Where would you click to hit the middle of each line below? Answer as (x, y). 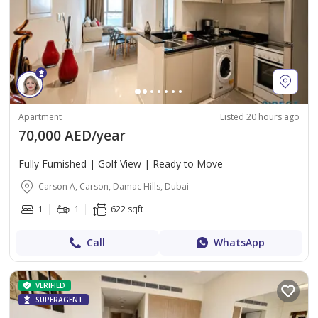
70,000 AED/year (72, 135)
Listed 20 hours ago (260, 116)
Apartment (40, 116)
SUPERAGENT (59, 299)
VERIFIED (50, 285)
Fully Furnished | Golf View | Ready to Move (121, 163)
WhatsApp (239, 242)
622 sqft (127, 209)
